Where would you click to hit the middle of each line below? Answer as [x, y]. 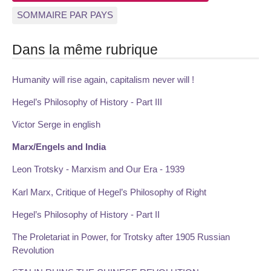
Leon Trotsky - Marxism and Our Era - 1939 [98, 169]
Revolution [33, 250]
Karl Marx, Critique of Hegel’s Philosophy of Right [109, 192]
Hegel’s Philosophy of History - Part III [87, 102]
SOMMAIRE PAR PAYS [65, 15]
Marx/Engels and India [59, 147]
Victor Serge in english [56, 125]
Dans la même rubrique [85, 49]
